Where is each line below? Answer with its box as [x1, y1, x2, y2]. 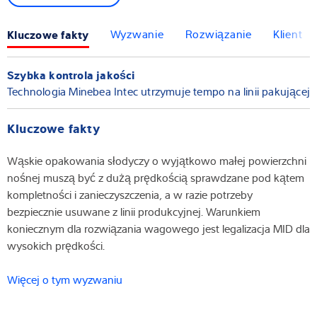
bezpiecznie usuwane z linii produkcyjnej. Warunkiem [7, 203, 260, 219]
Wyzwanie [110, 26, 164, 42]
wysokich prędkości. [7, 237, 105, 253]
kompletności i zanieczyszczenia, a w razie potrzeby [7, 186, 253, 202]
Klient [272, 26, 303, 42]
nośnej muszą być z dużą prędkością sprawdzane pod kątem [7, 169, 304, 185]
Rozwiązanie [185, 26, 252, 42]
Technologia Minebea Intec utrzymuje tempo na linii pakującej [7, 83, 310, 100]
